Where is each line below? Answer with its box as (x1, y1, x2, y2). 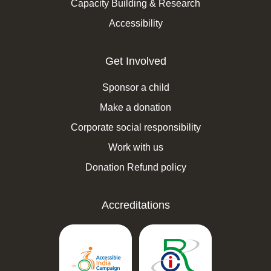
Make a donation (100, 102, 171, 113)
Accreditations (101, 199, 170, 212)
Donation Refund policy (85, 162, 186, 173)
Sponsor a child (102, 82, 169, 93)
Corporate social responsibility (70, 122, 201, 133)
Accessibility (108, 18, 163, 29)
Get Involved (105, 55, 166, 68)
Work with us (108, 142, 163, 153)
